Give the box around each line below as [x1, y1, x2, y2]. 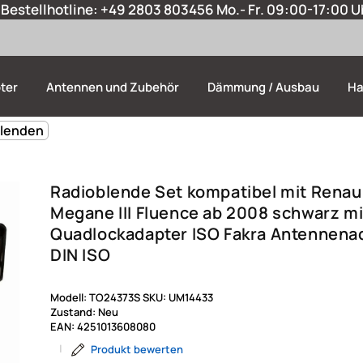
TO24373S [89, 290, 140, 305]
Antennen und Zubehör [46, 79, 179, 96]
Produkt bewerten [91, 342, 183, 357]
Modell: [50, 290, 89, 305]
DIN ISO [50, 244, 111, 267]
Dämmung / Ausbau [207, 79, 319, 96]
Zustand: [50, 305, 98, 320]
